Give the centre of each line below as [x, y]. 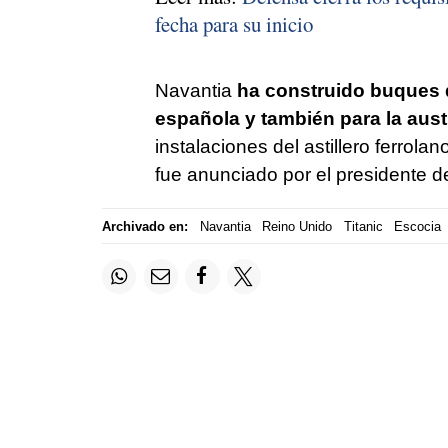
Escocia [417, 226]
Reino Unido [297, 226]
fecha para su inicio [233, 24]
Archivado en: [145, 226]
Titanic [363, 226]
